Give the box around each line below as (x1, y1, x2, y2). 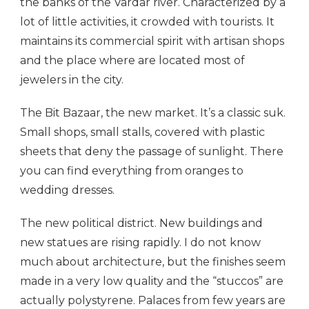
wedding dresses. (20, 183, 114, 197)
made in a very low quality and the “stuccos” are (20, 275, 283, 288)
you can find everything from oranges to (20, 164, 243, 178)
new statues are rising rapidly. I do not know (20, 236, 261, 250)
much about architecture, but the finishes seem (20, 255, 286, 269)
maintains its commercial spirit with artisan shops (20, 34, 284, 48)
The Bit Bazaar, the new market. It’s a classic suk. (20, 106, 286, 120)
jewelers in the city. (20, 73, 123, 87)
